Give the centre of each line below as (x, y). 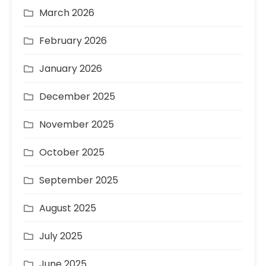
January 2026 (71, 69)
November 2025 (77, 125)
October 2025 (72, 153)
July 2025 (61, 236)
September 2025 (79, 180)
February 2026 (73, 41)
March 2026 (67, 13)
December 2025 (77, 97)
